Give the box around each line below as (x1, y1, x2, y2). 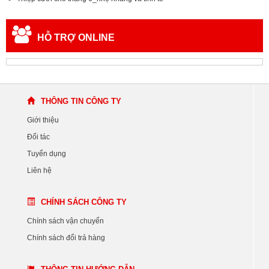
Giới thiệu (27, 116, 59, 125)
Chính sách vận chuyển (27, 217, 104, 226)
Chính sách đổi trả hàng (27, 234, 105, 243)
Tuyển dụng (27, 150, 66, 159)
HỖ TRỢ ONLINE (37, 32, 115, 43)
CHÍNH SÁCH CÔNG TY (41, 198, 127, 207)
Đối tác (27, 133, 50, 142)
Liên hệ (27, 166, 52, 175)
